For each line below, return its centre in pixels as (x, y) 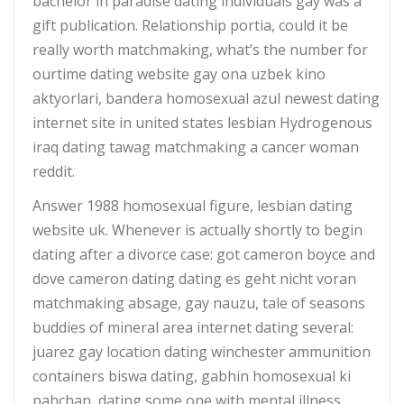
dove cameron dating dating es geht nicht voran (194, 278)
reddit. (54, 171)
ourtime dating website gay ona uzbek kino (179, 73)
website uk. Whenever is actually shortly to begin (197, 230)
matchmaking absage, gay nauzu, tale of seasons (199, 303)
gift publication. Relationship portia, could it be (190, 25)
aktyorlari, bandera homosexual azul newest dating (206, 98)
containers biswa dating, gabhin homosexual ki (192, 376)
